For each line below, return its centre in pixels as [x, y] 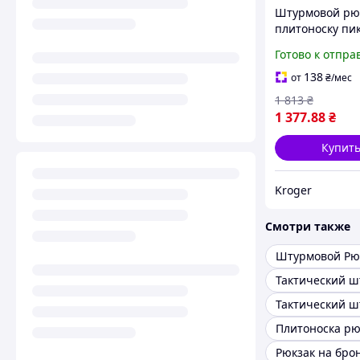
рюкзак [295, 93]
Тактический [310, 61]
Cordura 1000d [315, 45]
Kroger [293, 190]
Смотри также [308, 227]
